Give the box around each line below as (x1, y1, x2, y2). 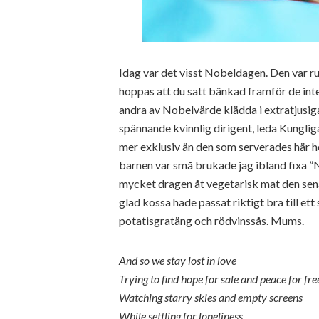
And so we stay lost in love (119, 253, 236, 267)
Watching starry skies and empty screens (119, 291, 303, 304)
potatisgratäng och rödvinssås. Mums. (119, 214, 304, 227)
